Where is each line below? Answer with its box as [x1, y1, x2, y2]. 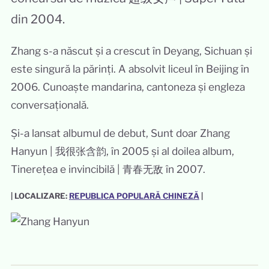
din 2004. [10, 12, 65, 26]
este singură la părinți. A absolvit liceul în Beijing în [10, 62, 249, 75]
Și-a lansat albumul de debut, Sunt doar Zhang [10, 127, 230, 140]
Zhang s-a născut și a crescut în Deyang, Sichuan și [10, 44, 252, 57]
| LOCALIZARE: [10, 190, 69, 201]
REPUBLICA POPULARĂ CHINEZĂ [68, 190, 199, 201]
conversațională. [10, 98, 89, 111]
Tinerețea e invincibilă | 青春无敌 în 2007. [10, 163, 205, 176]
